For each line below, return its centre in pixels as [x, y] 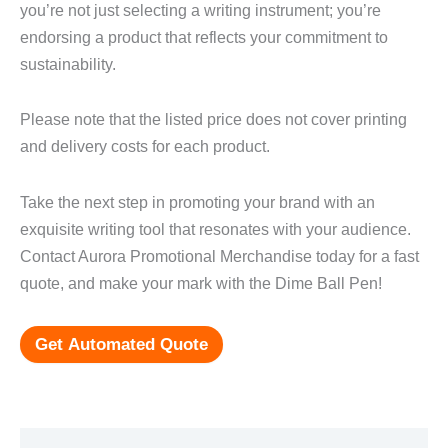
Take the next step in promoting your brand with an [197, 202]
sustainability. [68, 63]
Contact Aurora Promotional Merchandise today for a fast [219, 256]
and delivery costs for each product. [145, 146]
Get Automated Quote [121, 344]
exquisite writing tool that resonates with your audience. [215, 229]
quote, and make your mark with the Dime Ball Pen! [201, 283]
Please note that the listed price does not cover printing [213, 119]
